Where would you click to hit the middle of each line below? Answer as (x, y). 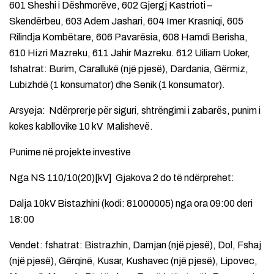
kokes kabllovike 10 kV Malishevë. (81, 126)
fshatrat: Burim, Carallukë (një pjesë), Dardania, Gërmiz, (129, 68)
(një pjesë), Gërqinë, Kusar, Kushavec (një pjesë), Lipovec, (133, 261)
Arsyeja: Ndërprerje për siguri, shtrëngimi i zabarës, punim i (135, 110)
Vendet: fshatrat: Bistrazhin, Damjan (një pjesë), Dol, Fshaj (135, 245)
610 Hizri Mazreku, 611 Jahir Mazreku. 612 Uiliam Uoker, (130, 53)
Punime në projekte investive (70, 152)
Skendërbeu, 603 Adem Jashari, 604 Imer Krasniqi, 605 (126, 21)
